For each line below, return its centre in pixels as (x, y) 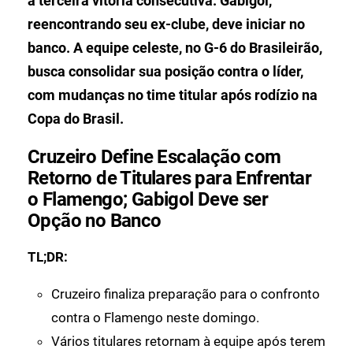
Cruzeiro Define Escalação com (154, 157)
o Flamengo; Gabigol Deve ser (148, 200)
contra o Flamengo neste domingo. (155, 318)
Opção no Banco (95, 221)
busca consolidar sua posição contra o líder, (165, 72)
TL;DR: (48, 257)
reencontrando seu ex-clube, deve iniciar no (166, 24)
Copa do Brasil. (76, 119)
